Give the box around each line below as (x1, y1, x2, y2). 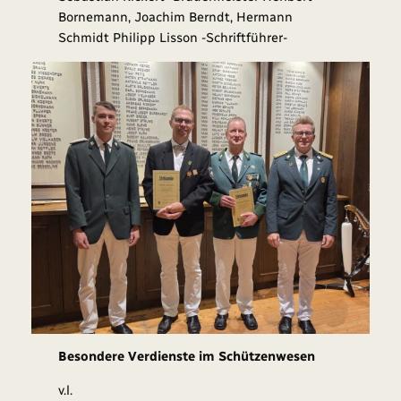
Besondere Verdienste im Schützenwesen (58, 348, 316, 365)
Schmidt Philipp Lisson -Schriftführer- (58, 30, 288, 47)
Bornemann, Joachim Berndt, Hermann (58, 9, 294, 26)
